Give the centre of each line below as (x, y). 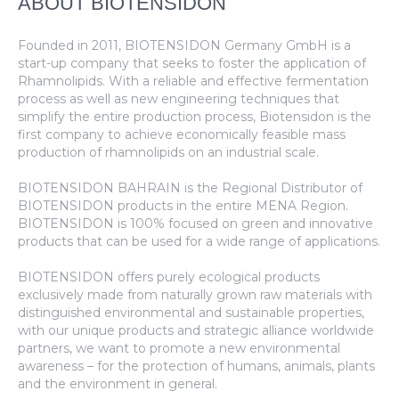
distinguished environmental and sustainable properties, (191, 312)
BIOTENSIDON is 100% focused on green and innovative (196, 223)
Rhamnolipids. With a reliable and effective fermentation (194, 81)
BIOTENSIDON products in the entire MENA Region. (183, 205)
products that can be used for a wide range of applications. (199, 241)
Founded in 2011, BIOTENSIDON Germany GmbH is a (185, 45)
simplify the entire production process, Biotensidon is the (195, 116)
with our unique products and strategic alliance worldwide (196, 330)
